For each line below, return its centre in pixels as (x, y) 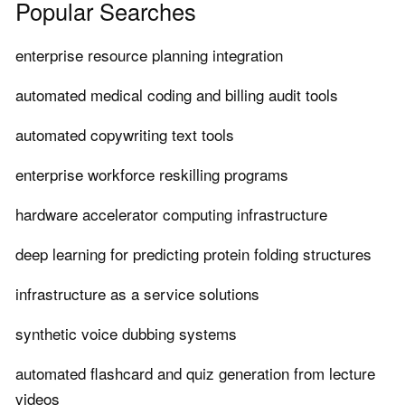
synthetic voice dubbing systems (126, 334)
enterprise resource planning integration (149, 55)
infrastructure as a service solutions (137, 294)
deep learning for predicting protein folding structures (193, 254)
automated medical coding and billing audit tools (177, 95)
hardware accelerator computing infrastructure (171, 214)
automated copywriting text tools (125, 135)
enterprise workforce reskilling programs (152, 174)
